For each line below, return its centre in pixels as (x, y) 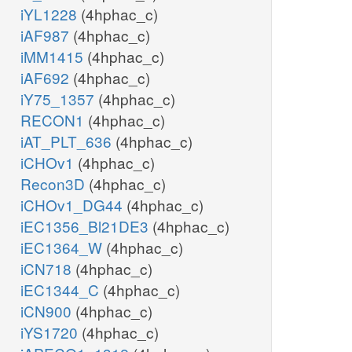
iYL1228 (51, 14)
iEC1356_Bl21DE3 (86, 226)
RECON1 (54, 120)
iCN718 (48, 269)
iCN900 (48, 311)
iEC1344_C (62, 290)
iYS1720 (51, 332)
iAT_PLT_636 (68, 141)
